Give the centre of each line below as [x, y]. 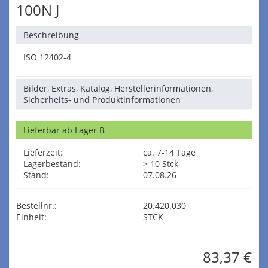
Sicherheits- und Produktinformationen [102, 100]
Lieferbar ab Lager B [64, 130]
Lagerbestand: [52, 164]
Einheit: [31, 217]
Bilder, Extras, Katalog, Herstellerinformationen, [118, 88]
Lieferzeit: [43, 152]
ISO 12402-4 [47, 57]
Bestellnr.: [36, 205]
